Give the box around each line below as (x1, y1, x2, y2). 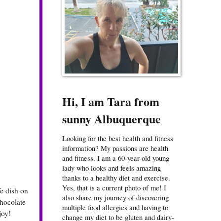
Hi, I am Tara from (62, 93, 159, 110)
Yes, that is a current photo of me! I (62, 183, 166, 193)
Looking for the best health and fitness (62, 133, 173, 144)
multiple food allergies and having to (62, 202, 168, 213)
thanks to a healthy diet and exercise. (62, 173, 170, 183)
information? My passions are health (62, 143, 168, 153)
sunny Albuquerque (62, 110, 161, 128)
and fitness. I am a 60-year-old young (62, 153, 169, 163)
